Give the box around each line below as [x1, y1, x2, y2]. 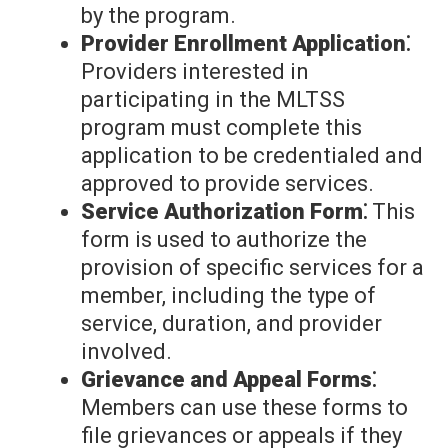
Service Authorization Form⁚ [81, 199, 367, 225]
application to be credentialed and [81, 143, 423, 169]
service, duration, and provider [81, 311, 382, 337]
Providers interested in [81, 59, 309, 85]
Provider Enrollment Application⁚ [81, 31, 410, 57]
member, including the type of [81, 283, 376, 309]
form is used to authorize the [81, 227, 367, 253]
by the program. [81, 3, 236, 29]
